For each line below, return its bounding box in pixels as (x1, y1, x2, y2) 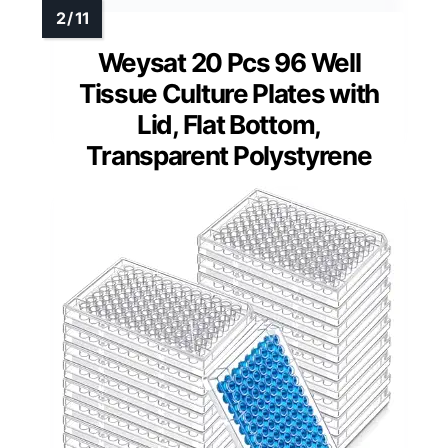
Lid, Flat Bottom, (137, 108, 321, 140)
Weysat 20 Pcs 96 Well (97, 46, 361, 78)
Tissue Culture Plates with (78, 77, 380, 109)
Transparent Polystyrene (86, 139, 372, 171)
